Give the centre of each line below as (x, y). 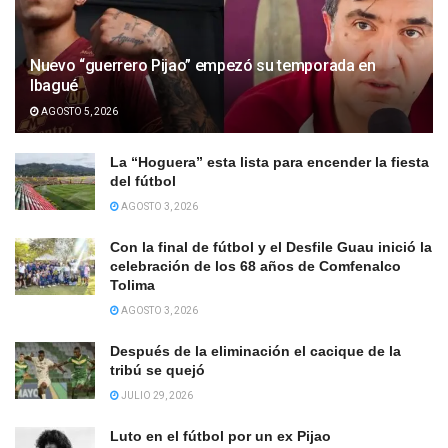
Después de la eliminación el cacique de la (255, 351)
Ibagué (54, 86)
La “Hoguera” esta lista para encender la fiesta (269, 162)
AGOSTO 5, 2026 (78, 112)
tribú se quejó (157, 370)
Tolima (132, 285)
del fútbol (143, 181)
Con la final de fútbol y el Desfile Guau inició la (271, 247)
